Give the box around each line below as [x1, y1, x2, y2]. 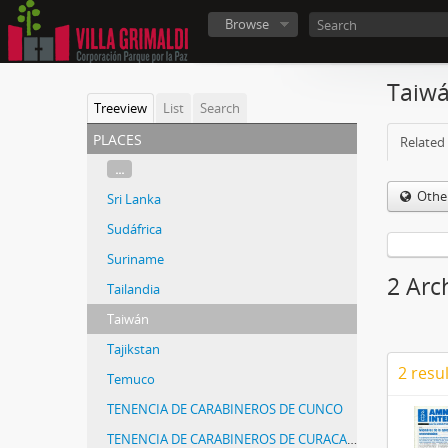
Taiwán [107, 310, 149, 328]
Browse [225, 15, 269, 33]
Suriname [107, 250, 164, 268]
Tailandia [107, 280, 160, 298]
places [93, 124, 142, 151]
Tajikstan [107, 340, 160, 358]
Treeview [94, 99, 147, 117]
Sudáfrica [107, 220, 162, 238]
